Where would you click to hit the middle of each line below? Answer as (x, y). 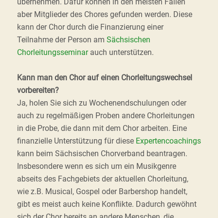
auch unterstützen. (121, 52)
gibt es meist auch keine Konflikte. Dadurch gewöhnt (107, 204)
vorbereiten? (38, 90)
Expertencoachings (168, 141)
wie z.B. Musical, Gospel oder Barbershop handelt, (102, 191)
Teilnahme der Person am (62, 40)
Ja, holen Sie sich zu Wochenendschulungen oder (102, 103)
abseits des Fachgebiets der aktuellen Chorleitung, (103, 179)
